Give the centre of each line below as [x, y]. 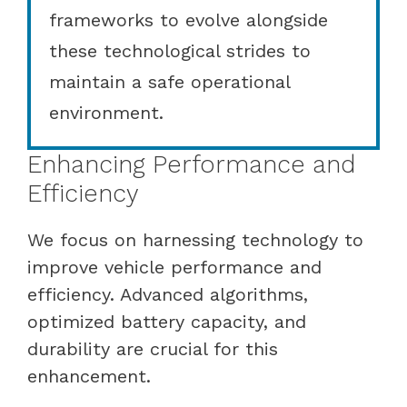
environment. [106, 112]
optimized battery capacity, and [167, 321]
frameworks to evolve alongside [189, 20]
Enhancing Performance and [191, 164]
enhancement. [89, 376]
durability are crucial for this [153, 348]
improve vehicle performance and [174, 267]
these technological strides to [180, 50]
